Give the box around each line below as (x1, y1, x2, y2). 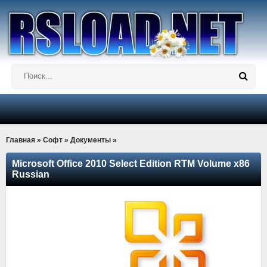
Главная (6, 136, 35, 144)
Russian (12, 169, 49, 179)
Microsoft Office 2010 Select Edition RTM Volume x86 (12, 159, 250, 169)
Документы (70, 136, 111, 144)
